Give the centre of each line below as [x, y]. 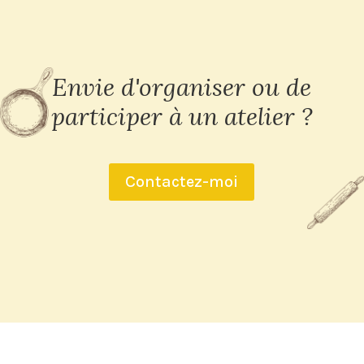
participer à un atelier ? [182, 116]
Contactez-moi [182, 181]
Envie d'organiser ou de [182, 87]
